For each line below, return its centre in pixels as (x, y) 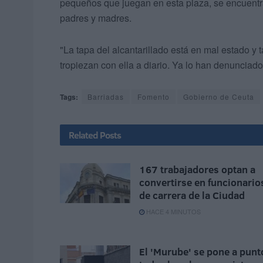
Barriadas (106, 97)
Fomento (154, 97)
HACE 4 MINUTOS (173, 212)
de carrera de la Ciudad (192, 195)
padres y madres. (96, 18)
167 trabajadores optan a (197, 170)
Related (83, 135)
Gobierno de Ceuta (219, 97)
